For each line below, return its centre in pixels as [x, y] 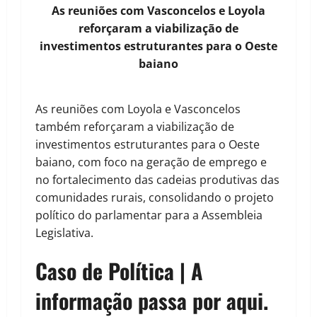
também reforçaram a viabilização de [135, 126]
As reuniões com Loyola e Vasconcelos [138, 109]
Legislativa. [64, 232]
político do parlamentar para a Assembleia [149, 215]
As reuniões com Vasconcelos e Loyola [158, 10]
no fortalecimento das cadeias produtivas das [157, 179]
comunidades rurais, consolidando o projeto [155, 197]
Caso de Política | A [119, 270]
